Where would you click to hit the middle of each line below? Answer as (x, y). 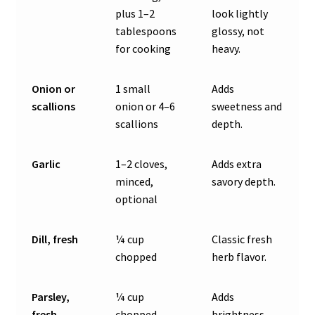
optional (137, 199)
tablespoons (146, 31)
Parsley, (51, 297)
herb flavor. (239, 257)
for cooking (143, 49)
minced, (135, 182)
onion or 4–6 (146, 107)
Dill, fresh (55, 239)
